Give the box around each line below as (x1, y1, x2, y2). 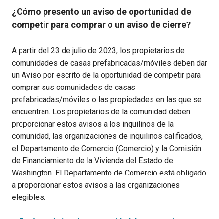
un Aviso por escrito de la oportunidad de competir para (12, 70, 201, 80)
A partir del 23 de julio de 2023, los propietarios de (12, 45, 185, 55)
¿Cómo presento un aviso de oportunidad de (12, 6, 191, 17)
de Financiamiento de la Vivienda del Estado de (12, 155, 173, 165)
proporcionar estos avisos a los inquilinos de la (12, 119, 174, 129)
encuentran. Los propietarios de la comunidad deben (12, 107, 190, 116)
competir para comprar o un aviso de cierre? (12, 19, 191, 30)
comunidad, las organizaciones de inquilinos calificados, (12, 131, 203, 141)
